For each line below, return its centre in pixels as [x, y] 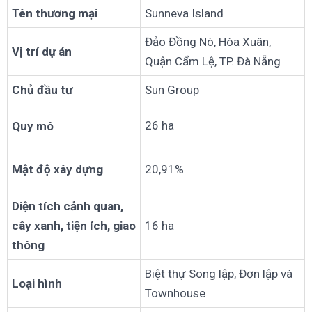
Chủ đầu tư [42, 90]
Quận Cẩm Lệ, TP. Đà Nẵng [213, 62]
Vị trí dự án [42, 52]
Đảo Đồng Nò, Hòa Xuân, [208, 42]
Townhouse [175, 294]
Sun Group [172, 90]
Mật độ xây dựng [57, 170]
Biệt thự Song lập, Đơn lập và [219, 274]
